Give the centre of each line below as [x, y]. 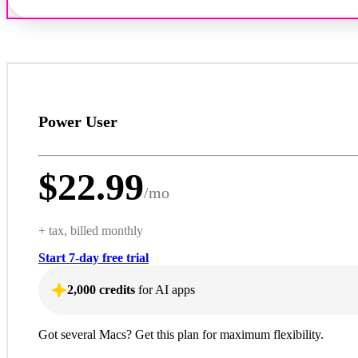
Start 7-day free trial [93, 257]
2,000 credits [101, 289]
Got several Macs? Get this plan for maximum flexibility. [181, 334]
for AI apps [165, 289]
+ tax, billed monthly [91, 230]
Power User [78, 121]
